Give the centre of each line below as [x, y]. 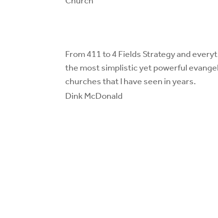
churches [83, 82]
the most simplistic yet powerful [127, 68]
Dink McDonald [94, 96]
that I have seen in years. [149, 82]
